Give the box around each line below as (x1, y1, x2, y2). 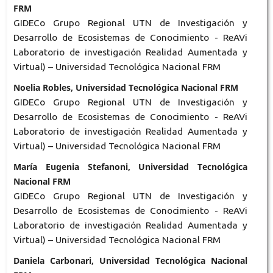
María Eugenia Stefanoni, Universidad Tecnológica (13, 160, 248, 172)
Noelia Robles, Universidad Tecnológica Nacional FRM (13, 81, 238, 93)
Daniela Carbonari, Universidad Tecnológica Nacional (13, 254, 248, 266)
